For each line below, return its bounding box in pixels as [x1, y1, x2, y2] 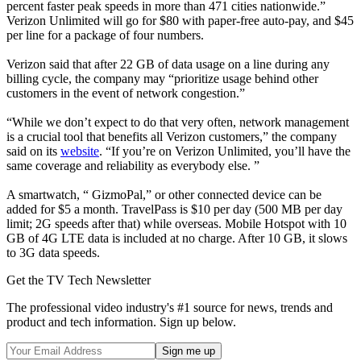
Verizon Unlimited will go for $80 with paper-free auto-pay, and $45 [6, 14, 354, 28]
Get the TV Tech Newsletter [6, 273, 151, 288]
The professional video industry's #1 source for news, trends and [6, 301, 333, 315]
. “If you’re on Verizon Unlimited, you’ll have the [99, 144, 351, 159]
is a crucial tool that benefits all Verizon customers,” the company [6, 130, 337, 144]
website [60, 144, 99, 159]
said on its [6, 144, 60, 159]
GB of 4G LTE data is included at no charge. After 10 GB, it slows [6, 231, 347, 246]
